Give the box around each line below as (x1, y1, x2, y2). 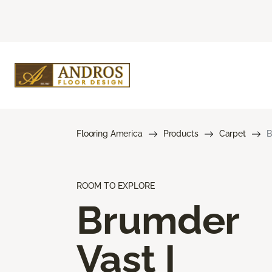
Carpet (219, 128, 246, 138)
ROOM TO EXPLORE (76, 180, 155, 191)
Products (163, 128, 199, 138)
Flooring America (76, 128, 143, 138)
